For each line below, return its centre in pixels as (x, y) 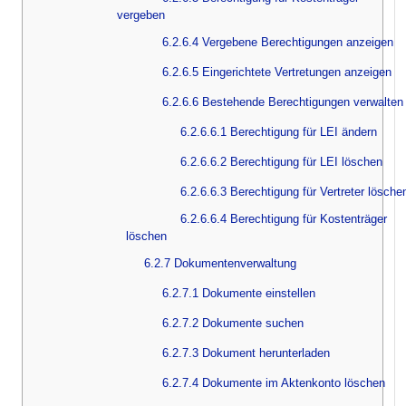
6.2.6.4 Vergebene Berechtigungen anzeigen (278, 42)
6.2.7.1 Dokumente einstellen (239, 293)
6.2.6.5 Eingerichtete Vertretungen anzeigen (277, 72)
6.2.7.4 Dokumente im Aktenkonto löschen (274, 382)
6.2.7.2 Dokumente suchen (233, 323)
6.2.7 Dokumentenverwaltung (220, 263)
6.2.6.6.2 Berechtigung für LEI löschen (281, 161)
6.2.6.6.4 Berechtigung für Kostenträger (284, 218)
